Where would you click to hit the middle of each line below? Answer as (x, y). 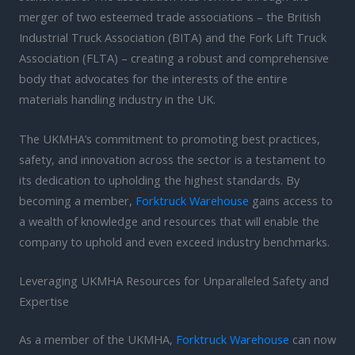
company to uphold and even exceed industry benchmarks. (174, 241)
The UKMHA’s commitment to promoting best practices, (170, 138)
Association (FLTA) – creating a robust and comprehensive (174, 58)
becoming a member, (77, 200)
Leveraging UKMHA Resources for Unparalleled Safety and (174, 280)
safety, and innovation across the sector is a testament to (172, 159)
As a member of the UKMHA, (97, 339)
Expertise (44, 301)
